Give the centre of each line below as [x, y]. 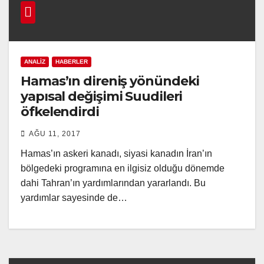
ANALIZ [35, 61]
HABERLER [72, 61]
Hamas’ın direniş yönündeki [110, 81]
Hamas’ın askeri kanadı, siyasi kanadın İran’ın [116, 153]
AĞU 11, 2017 [55, 133]
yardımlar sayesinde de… [74, 197]
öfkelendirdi [60, 111]
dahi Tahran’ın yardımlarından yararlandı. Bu [113, 183]
